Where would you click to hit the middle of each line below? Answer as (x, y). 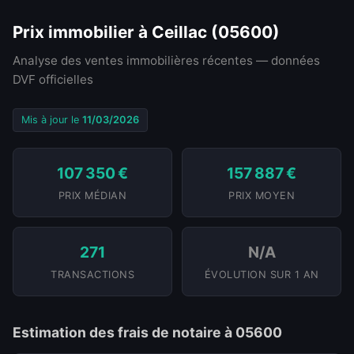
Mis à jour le (52, 120)
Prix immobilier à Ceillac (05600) (146, 32)
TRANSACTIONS (92, 275)
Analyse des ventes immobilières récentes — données (166, 60)
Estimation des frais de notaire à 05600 (147, 332)
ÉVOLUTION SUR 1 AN (262, 275)
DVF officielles (53, 79)
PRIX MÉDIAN (92, 196)
